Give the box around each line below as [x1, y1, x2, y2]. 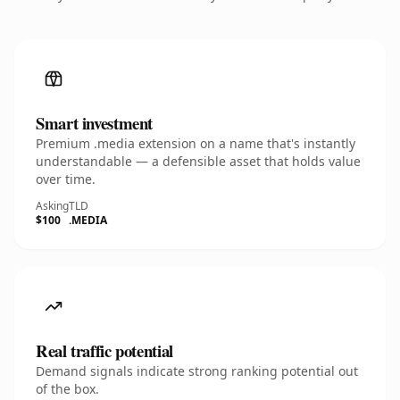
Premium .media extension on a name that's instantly [36, 135, 355, 152]
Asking [36, 198, 69, 213]
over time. [36, 171, 96, 187]
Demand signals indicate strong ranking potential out [36, 362, 358, 379]
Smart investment [36, 111, 154, 135]
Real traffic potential [36, 338, 173, 362]
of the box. [36, 380, 99, 397]
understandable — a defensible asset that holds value [36, 153, 361, 170]
